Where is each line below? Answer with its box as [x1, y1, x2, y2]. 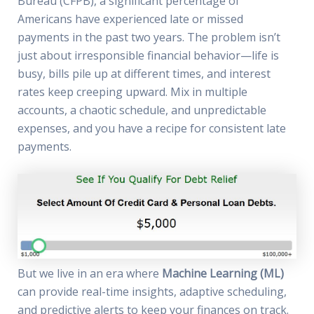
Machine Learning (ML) [161, 266, 284, 281]
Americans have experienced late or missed [17, 11, 243, 27]
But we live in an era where [17, 266, 162, 281]
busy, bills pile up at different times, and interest [17, 66, 271, 82]
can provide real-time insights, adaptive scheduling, [17, 284, 287, 299]
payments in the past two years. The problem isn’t [17, 29, 280, 46]
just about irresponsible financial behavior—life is [17, 48, 279, 64]
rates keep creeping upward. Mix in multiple [17, 84, 247, 100]
